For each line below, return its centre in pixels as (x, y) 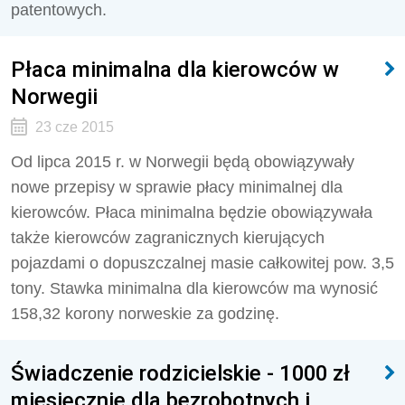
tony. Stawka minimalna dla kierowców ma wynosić (194, 288)
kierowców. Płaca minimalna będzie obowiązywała (192, 212)
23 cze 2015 (74, 127)
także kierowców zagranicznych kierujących (168, 238)
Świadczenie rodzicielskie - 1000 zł (180, 373)
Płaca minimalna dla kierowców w (175, 69)
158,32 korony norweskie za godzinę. (145, 314)
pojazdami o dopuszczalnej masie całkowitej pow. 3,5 (202, 263)
